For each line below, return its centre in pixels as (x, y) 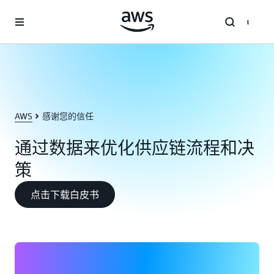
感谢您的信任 (68, 116)
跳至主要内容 (31, 12)
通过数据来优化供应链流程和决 (135, 148)
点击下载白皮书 (65, 194)
